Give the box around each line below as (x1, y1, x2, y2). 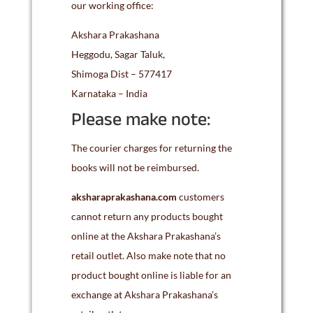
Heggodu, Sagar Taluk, (71, 48, 165, 60)
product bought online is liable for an (71, 269, 231, 281)
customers (178, 191, 224, 203)
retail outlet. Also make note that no (71, 249, 226, 261)
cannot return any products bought (71, 210, 223, 222)
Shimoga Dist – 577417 (71, 68, 172, 80)
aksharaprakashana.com (71, 191, 177, 203)
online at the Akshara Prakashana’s (71, 230, 221, 242)
